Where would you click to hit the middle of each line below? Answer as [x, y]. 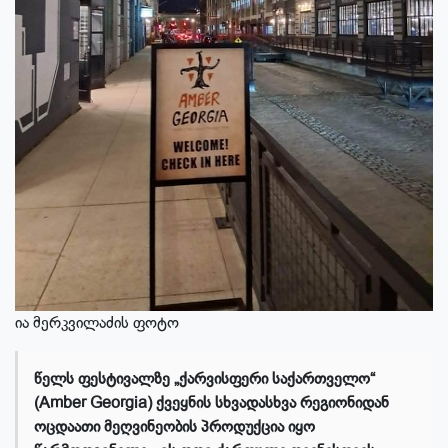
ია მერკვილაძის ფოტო [97, 323]
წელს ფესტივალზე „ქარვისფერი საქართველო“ [204, 379]
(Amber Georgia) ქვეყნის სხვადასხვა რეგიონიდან [211, 403]
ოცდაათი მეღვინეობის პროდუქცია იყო [174, 427]
